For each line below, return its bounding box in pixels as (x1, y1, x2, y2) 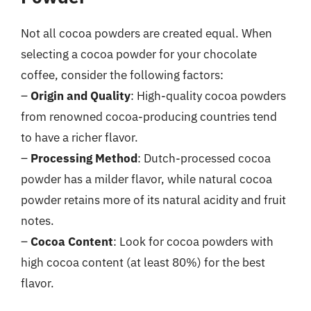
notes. (21, 213, 54, 228)
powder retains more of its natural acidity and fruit (21, 192, 286, 208)
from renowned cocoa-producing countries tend (21, 109, 277, 124)
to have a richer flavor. (21, 130, 138, 145)
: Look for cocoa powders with (113, 234, 274, 249)
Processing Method (31, 151, 137, 166)
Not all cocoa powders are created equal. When (21, 26, 272, 41)
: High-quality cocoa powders (131, 88, 286, 103)
